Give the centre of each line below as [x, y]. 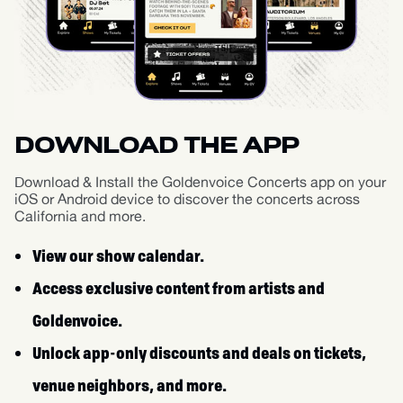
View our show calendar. [118, 255]
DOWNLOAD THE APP [157, 147]
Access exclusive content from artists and [179, 288]
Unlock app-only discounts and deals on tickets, [199, 353]
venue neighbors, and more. [130, 385]
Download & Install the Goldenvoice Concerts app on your [200, 182]
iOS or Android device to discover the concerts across [187, 199]
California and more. [80, 216]
